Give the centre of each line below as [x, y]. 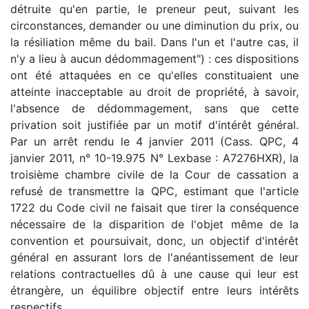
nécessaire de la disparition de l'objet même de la [154, 225]
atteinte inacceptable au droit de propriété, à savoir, [154, 92]
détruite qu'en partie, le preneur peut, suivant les [154, 9]
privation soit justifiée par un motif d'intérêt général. [154, 125]
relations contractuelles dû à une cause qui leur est [154, 274]
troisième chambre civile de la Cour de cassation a [154, 175]
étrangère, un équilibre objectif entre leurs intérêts [154, 291]
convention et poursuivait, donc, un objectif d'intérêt [154, 241]
